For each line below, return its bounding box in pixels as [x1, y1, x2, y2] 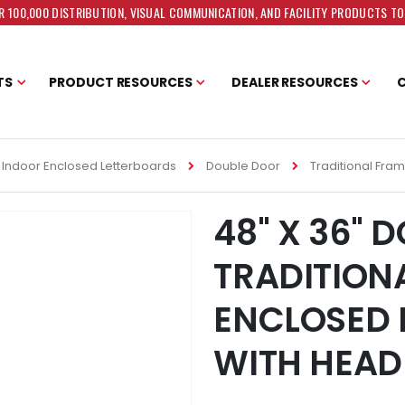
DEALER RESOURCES [231, 72, 358, 91]
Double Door [205, 157, 280, 175]
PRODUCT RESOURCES [49, 72, 193, 91]
